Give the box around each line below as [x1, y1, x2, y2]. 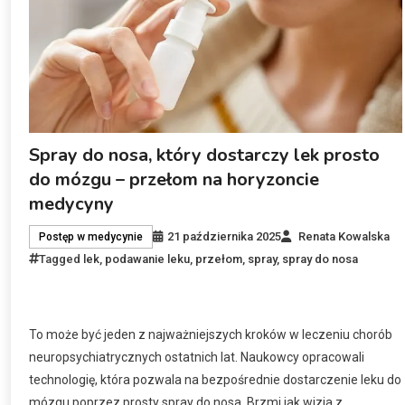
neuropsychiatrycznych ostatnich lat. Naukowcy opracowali [29, 349, 365, 364]
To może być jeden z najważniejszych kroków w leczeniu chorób [29, 326, 393, 342]
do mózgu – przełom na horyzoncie [29, 166, 320, 192]
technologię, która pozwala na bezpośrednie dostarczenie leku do [29, 372, 402, 387]
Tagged [39, 251, 84, 266]
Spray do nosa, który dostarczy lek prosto [29, 142, 381, 167]
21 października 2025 [167, 229, 282, 243]
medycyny [29, 191, 115, 216]
